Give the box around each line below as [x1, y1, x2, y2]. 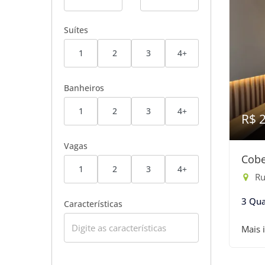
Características [64, 198, 122, 209]
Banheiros [64, 82, 104, 93]
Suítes [64, 24, 88, 35]
